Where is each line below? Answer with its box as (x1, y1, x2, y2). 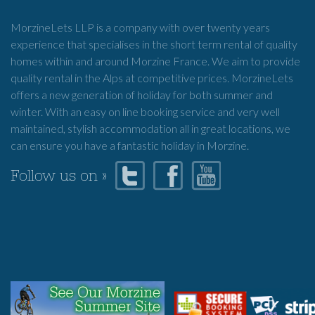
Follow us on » (11, 170, 107, 186)
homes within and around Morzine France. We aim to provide (11, 54, 300, 67)
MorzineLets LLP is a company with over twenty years (11, 20, 270, 34)
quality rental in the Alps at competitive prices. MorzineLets (11, 71, 293, 84)
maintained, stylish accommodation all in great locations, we (11, 122, 290, 135)
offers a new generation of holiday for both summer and (11, 88, 273, 101)
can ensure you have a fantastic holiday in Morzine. (11, 139, 249, 152)
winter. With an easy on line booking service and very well (11, 105, 280, 118)
